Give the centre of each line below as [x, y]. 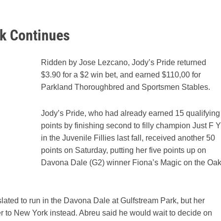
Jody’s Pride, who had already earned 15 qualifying [130, 113]
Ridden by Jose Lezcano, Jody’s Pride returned [124, 63]
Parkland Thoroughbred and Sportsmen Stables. [126, 87]
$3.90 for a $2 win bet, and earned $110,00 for [121, 75]
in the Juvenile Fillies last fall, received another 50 [128, 138]
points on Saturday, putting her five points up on [124, 150]
